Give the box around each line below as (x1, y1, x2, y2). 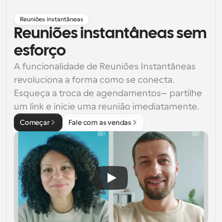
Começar (20, 118, 50, 126)
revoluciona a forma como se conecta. (14, 75, 174, 85)
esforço (14, 44, 66, 58)
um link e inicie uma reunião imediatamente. (14, 102, 199, 111)
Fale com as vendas (68, 118, 132, 126)
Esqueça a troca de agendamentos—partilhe (14, 88, 202, 98)
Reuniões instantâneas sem (14, 27, 207, 41)
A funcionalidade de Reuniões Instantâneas (14, 61, 196, 71)
